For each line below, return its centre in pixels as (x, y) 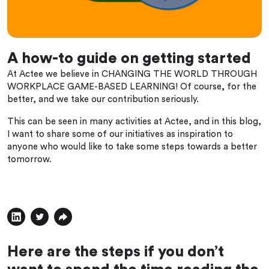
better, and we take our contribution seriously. (103, 99)
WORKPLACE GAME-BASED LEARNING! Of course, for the (132, 86)
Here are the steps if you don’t (116, 252)
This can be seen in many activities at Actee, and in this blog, (134, 121)
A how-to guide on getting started (129, 58)
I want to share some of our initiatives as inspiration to (120, 134)
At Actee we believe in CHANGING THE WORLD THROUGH (132, 74)
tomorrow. (29, 159)
